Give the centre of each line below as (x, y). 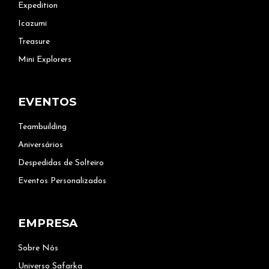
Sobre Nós (38, 248)
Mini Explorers (45, 60)
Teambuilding (42, 127)
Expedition (38, 6)
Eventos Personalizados (62, 181)
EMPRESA (48, 223)
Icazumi (32, 24)
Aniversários (41, 145)
